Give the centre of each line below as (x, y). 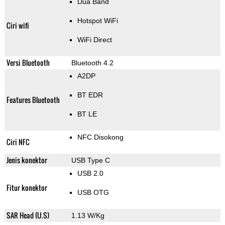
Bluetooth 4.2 (92, 63)
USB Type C (90, 160)
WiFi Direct (94, 40)
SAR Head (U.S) (28, 215)
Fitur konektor (27, 188)
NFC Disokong (100, 137)
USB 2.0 (90, 174)
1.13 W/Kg (88, 216)
